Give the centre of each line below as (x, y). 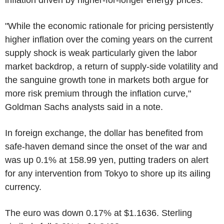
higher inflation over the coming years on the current (109, 39)
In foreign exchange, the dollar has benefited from (104, 133)
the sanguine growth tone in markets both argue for (107, 80)
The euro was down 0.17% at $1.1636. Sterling (98, 213)
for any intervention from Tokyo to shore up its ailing (108, 173)
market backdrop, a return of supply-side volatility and (111, 66)
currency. (23, 187)
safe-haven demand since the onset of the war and (106, 146)
